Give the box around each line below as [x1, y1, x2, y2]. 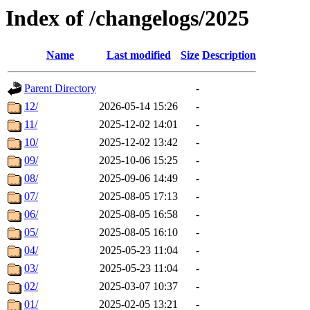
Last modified [106, 49, 171, 62]
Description [202, 49, 256, 62]
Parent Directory [24, 82, 96, 95]
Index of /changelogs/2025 [6, 6, 249, 30]
